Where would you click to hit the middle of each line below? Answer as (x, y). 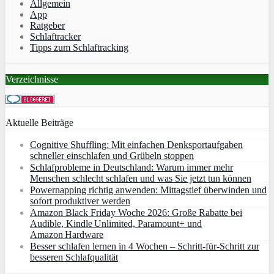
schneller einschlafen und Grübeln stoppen (112, 155)
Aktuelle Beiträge (39, 122)
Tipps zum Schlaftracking (79, 47)
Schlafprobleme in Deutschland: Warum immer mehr (131, 167)
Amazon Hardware (67, 234)
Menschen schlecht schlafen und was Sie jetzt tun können (141, 178)
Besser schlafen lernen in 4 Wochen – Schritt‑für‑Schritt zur (145, 246)
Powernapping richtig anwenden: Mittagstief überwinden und (148, 190)
